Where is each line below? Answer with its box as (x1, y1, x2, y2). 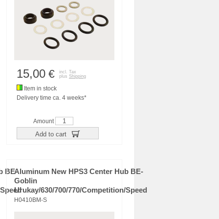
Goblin (14, 177, 37, 185)
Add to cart (35, 130, 68, 138)
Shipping (69, 74, 86, 79)
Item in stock (22, 85, 57, 92)
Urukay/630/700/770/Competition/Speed (14, 186, 147, 194)
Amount (33, 118, 55, 125)
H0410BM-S (14, 197, 47, 203)
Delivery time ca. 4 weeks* (17, 94, 87, 101)
